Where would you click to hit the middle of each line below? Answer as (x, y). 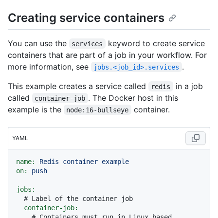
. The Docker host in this (134, 98)
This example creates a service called (78, 86)
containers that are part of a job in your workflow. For (107, 55)
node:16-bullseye (98, 110)
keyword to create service (156, 43)
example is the (36, 109)
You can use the (38, 43)
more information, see (49, 66)
